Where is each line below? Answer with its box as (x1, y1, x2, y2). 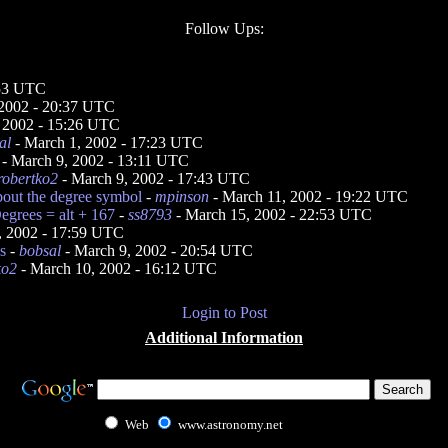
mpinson (155, 188, 209, 205)
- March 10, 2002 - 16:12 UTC (17, 260, 217, 277)
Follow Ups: (184, 20, 264, 37)
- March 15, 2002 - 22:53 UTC (172, 206, 372, 223)
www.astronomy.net (177, 417, 283, 432)
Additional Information (145, 329, 303, 346)
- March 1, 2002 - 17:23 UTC (11, 134, 203, 151)
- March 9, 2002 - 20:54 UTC (61, 242, 253, 259)
